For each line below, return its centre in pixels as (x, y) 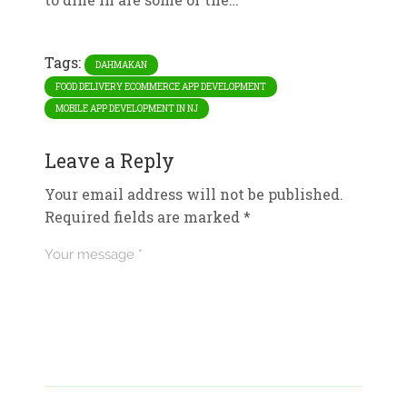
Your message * (93, 254)
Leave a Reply (109, 160)
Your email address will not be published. (194, 194)
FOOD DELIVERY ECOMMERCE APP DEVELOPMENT (160, 86)
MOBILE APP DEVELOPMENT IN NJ (126, 108)
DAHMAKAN (121, 65)
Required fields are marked (144, 216)
